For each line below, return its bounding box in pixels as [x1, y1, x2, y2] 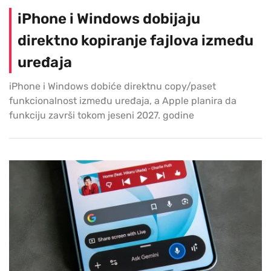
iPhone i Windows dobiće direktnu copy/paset [9, 80, 216, 92]
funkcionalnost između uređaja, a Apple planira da [9, 94, 237, 106]
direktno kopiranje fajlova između [18, 31, 253, 49]
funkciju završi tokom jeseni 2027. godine [9, 109, 194, 121]
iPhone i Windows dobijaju [18, 10, 200, 27]
